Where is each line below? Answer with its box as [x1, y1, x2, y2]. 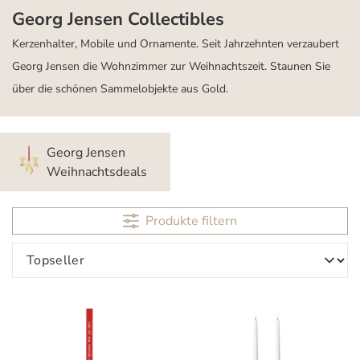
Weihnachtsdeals [46, 162, 147, 181]
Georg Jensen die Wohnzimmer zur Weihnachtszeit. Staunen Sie [12, 59, 330, 74]
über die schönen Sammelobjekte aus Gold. [12, 81, 228, 96]
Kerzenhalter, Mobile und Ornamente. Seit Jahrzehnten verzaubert [12, 36, 339, 51]
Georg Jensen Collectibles [12, 7, 224, 31]
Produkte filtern [145, 212, 237, 230]
